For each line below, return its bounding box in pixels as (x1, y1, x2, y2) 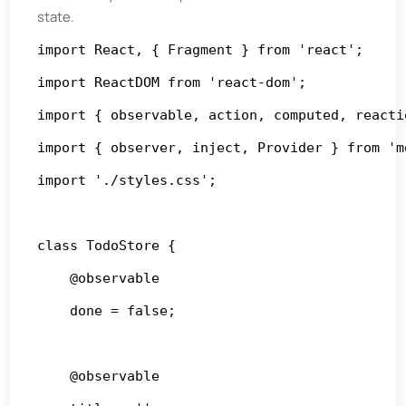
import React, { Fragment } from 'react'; (37, 41, 364, 58)
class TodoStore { (37, 237, 177, 254)
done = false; (37, 302, 177, 319)
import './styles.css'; (37, 171, 217, 188)
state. (37, 6, 75, 26)
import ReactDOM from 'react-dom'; (37, 73, 307, 91)
